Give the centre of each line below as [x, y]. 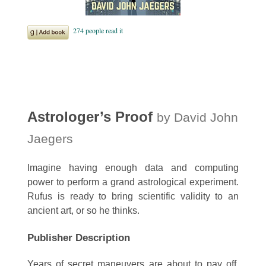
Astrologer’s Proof [90, 117]
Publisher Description [79, 238]
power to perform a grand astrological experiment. [133, 182]
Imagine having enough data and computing [133, 168]
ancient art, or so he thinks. [83, 211]
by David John [197, 118]
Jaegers [50, 139]
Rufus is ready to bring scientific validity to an [133, 197]
